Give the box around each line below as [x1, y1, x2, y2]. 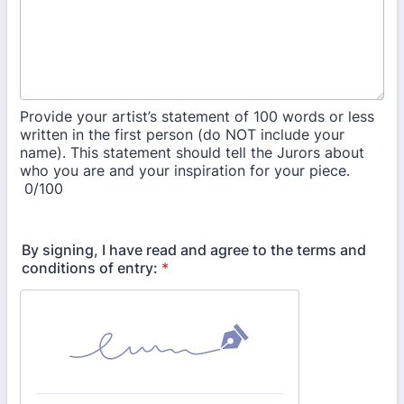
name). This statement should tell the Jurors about [20, 143, 364, 161]
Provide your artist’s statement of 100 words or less [20, 107, 374, 125]
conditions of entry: [22, 259, 158, 277]
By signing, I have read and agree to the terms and [22, 241, 366, 259]
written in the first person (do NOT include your [20, 125, 344, 143]
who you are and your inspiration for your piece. [20, 161, 350, 179]
